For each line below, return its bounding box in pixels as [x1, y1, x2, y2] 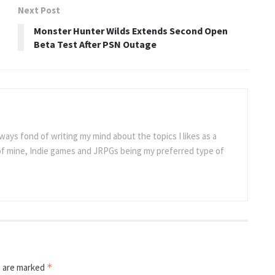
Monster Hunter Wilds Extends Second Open [34, 24, 228, 37]
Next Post [18, 4, 60, 16]
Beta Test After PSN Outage [34, 37, 157, 50]
